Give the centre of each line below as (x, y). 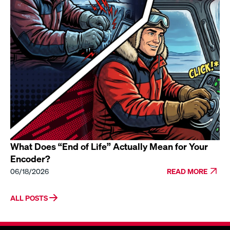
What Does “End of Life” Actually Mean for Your (109, 146)
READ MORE (187, 171)
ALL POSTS (29, 198)
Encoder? (30, 159)
